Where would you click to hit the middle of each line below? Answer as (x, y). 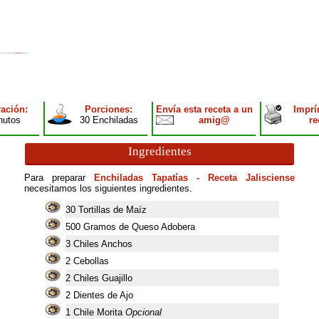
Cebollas (91, 261)
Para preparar (59, 178)
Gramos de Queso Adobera (139, 227)
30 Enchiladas (109, 120)
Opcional (143, 312)
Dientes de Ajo (103, 295)
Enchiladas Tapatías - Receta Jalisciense (194, 178)
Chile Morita (99, 312)
